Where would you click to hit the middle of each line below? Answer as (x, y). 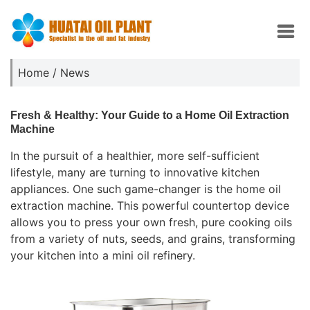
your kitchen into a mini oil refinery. (103, 255)
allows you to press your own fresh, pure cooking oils (151, 222)
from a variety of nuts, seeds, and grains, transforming (153, 239)
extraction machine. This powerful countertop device (150, 206)
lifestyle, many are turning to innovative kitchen (135, 172)
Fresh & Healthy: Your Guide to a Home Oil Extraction (150, 115)
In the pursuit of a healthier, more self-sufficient (135, 156)
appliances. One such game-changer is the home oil (146, 189)
